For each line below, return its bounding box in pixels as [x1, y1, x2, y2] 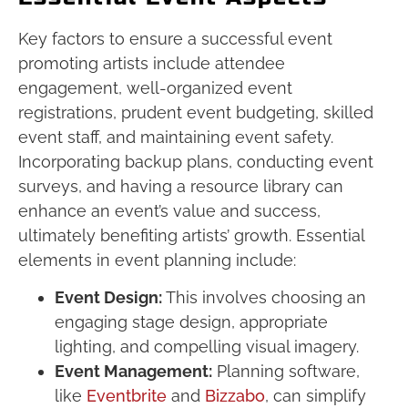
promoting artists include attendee [18, 53, 285, 73]
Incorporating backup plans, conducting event [18, 151, 373, 171]
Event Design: [55, 288, 162, 308]
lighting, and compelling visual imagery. [55, 337, 359, 357]
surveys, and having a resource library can [18, 176, 343, 196]
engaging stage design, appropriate [55, 312, 328, 332]
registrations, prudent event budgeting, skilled [18, 102, 373, 122]
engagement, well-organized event [18, 77, 292, 97]
